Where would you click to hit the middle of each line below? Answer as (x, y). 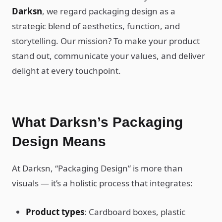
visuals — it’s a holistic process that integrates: (102, 183)
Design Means (59, 141)
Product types (55, 212)
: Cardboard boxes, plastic (135, 212)
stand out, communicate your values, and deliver (109, 56)
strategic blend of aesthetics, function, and (96, 26)
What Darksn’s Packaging (97, 122)
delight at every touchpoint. (66, 71)
